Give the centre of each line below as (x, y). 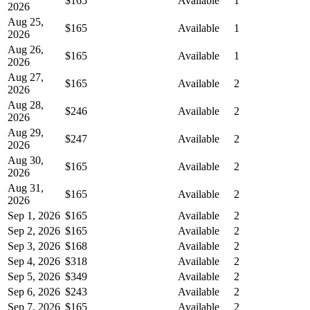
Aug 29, (26, 132)
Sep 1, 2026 (34, 215)
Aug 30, (26, 160)
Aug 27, (26, 77)
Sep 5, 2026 (34, 276)
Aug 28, (26, 104)
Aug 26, (26, 49)
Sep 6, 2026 (34, 291)
